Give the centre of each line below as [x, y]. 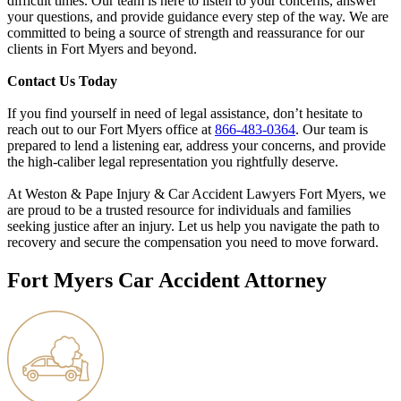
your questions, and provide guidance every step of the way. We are [198, 16]
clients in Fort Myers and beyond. [102, 48]
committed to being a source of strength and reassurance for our [186, 32]
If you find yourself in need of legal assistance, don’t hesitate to [185, 113]
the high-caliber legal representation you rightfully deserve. [173, 161]
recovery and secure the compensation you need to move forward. [193, 242]
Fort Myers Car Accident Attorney [167, 280]
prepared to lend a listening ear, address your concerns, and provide [196, 145]
